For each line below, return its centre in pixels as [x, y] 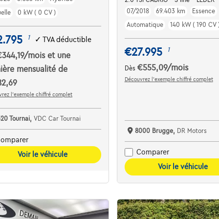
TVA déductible [67, 40]
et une [59, 55]
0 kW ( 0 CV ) [37, 12]
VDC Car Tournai [57, 119]
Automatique [145, 25]
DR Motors [192, 131]
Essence [203, 11]
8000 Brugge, [156, 131]
